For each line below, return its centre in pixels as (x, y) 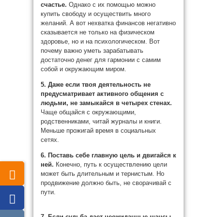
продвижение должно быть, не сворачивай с (106, 183)
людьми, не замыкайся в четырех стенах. (106, 103)
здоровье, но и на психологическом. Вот (100, 41)
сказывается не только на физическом (98, 32)
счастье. (55, 5)
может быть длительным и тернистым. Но (102, 174)
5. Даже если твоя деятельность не (96, 85)
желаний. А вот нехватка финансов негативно (108, 23)
